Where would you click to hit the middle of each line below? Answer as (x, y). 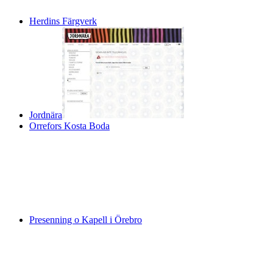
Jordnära (46, 115)
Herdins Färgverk (63, 21)
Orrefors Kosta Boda (69, 126)
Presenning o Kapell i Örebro (86, 220)
